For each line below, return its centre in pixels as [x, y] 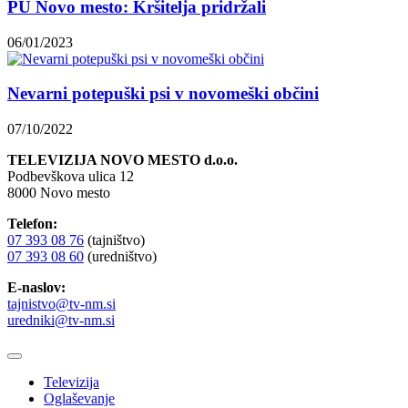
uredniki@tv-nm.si [61, 321]
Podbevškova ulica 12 [71, 177]
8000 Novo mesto [59, 193]
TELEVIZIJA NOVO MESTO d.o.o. [122, 160]
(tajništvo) [114, 240]
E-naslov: [36, 288]
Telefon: [32, 224]
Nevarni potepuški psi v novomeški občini [163, 94]
